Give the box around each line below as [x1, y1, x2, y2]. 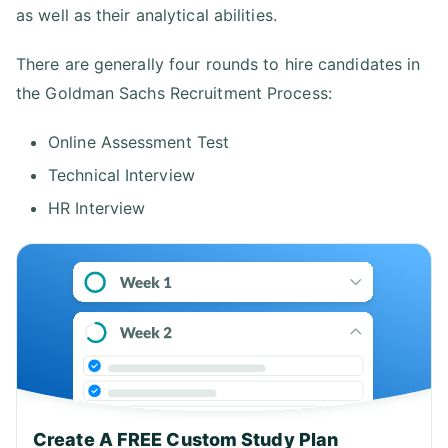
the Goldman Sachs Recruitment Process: [16, 82, 332, 103]
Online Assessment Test [48, 131, 230, 152]
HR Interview [48, 197, 146, 218]
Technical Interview [48, 164, 195, 185]
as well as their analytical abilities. [16, 4, 277, 25]
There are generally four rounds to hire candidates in [16, 53, 421, 74]
